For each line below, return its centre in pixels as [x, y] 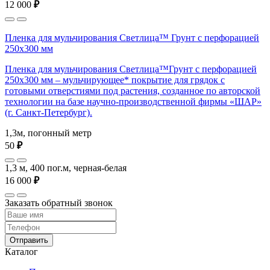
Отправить [29, 240]
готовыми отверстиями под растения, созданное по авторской [133, 90]
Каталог [21, 251]
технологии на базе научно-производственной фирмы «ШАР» [133, 101]
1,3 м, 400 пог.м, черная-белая [66, 168]
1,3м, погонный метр [48, 133]
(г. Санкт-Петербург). [49, 112]
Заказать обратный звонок [59, 202]
